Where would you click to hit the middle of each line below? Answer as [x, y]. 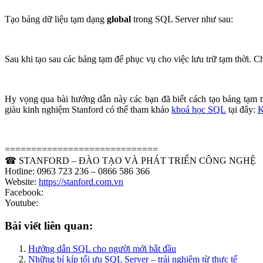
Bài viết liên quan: [49, 225]
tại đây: [242, 110]
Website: [22, 182]
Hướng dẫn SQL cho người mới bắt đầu [102, 248]
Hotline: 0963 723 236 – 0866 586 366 [77, 171]
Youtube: [21, 203]
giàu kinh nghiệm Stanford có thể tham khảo [88, 110]
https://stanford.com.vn [81, 182]
